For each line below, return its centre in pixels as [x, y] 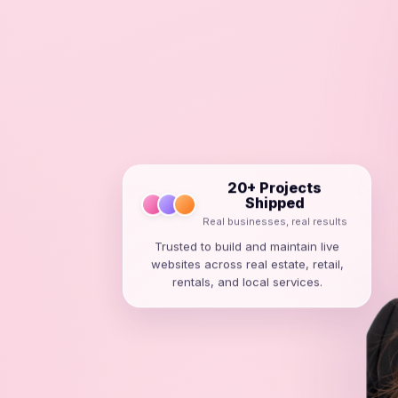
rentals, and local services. [247, 284]
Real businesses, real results [275, 223]
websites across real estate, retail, [247, 266]
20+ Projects [275, 190]
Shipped [275, 205]
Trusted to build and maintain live [247, 248]
